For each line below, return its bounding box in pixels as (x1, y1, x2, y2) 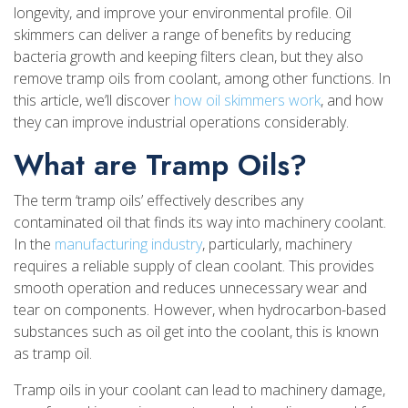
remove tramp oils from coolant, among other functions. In (14, 67, 391, 88)
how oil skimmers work (174, 89, 321, 110)
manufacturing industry (55, 233, 202, 254)
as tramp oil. (14, 342, 92, 363)
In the (14, 233, 55, 254)
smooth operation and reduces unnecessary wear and (14, 277, 367, 298)
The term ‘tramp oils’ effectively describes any (14, 189, 303, 210)
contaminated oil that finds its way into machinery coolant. (14, 211, 386, 232)
